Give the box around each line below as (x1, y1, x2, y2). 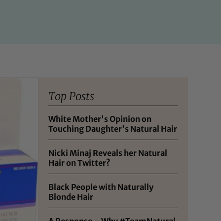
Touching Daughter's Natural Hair (48, 123, 178, 134)
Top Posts (48, 89, 95, 103)
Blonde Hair (48, 191, 94, 202)
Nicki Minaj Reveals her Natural (48, 147, 168, 158)
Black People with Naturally (48, 182, 154, 192)
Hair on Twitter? (48, 157, 111, 168)
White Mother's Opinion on (48, 113, 152, 124)
